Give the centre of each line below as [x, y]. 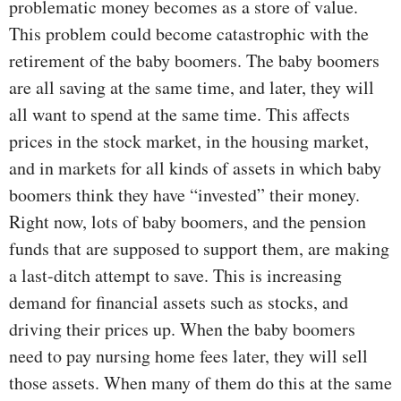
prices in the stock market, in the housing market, [189, 141]
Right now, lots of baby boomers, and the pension [188, 222]
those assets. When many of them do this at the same [200, 383]
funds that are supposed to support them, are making [199, 249]
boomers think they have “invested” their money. [184, 195]
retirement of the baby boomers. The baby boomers [194, 61]
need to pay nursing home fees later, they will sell [188, 356]
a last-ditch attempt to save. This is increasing [175, 276]
